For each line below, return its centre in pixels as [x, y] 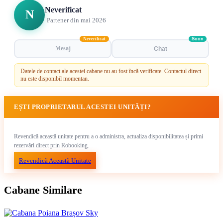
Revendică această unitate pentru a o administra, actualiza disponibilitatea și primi [109, 136]
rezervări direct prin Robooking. [52, 145]
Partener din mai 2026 [76, 20]
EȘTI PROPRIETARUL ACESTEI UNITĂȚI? [82, 107]
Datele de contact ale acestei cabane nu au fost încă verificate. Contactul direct [111, 71]
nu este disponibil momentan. [55, 78]
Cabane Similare [43, 190]
